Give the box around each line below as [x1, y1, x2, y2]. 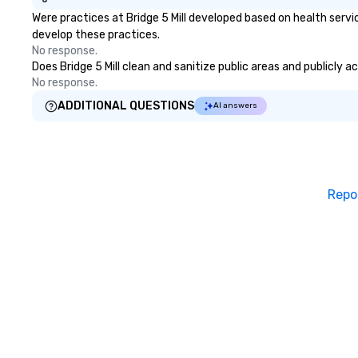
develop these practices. [32, 28, 160, 42]
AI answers [213, 101, 257, 110]
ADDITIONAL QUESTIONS [58, 99, 194, 113]
